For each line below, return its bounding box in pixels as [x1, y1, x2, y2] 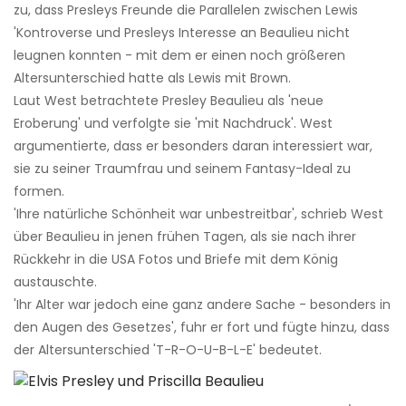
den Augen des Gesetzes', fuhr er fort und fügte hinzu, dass [14, 318, 390, 337]
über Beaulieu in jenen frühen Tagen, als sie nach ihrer [14, 227, 356, 246]
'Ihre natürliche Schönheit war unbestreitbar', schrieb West [14, 205, 383, 224]
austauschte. [14, 273, 97, 292]
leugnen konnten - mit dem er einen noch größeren [14, 46, 345, 65]
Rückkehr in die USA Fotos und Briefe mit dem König [14, 250, 338, 269]
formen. [14, 182, 64, 201]
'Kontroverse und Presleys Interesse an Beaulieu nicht [14, 24, 350, 43]
